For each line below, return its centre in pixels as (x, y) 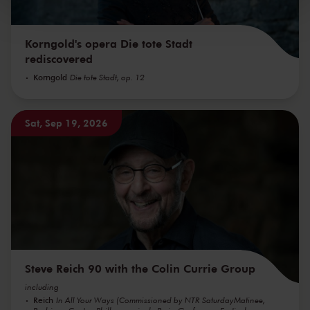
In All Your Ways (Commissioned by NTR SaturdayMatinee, (161, 300)
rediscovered (59, 58)
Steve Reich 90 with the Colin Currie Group (140, 268)
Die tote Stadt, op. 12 (107, 77)
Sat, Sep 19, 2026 (66, 122)
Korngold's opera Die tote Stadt (109, 43)
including (42, 286)
